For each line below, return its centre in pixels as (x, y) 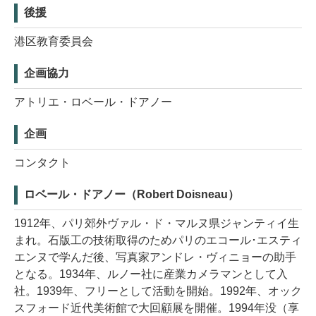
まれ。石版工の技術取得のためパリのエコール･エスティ (158, 241)
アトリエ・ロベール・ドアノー (93, 102)
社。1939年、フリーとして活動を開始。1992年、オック (158, 291)
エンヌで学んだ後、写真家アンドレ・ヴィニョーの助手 (155, 257)
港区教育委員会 (54, 42)
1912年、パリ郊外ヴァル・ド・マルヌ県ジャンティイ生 (157, 224)
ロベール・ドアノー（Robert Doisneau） (132, 195)
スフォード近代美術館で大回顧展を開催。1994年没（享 (157, 308)
